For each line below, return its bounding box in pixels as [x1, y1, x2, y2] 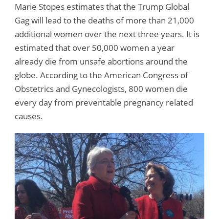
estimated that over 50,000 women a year [15, 42, 175, 54]
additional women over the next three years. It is [15, 28, 199, 40]
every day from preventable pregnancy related [15, 97, 193, 109]
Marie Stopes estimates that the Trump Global [15, 1, 189, 13]
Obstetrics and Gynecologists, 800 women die [15, 83, 188, 95]
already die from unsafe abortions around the [15, 56, 188, 67]
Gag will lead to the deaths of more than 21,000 [15, 15, 194, 26]
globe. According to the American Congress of [15, 69, 188, 81]
